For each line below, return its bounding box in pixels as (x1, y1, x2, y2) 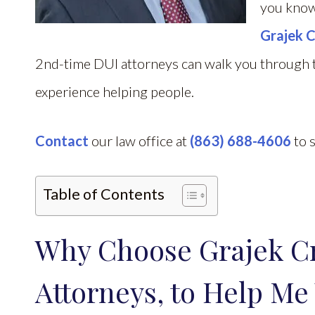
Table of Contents (43, 185, 165, 203)
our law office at (89, 132, 190, 149)
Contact (35, 132, 89, 149)
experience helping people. (35, 83, 197, 100)
